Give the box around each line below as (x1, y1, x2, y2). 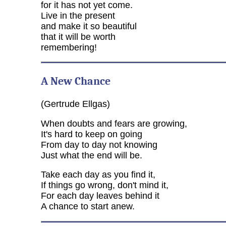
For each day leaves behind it (40, 191, 159, 201)
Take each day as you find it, (40, 169, 155, 180)
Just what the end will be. (40, 150, 142, 160)
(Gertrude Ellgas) (40, 99, 110, 109)
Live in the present (40, 10, 115, 21)
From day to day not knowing (40, 139, 157, 150)
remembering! (40, 42, 97, 52)
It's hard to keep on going (40, 129, 142, 139)
